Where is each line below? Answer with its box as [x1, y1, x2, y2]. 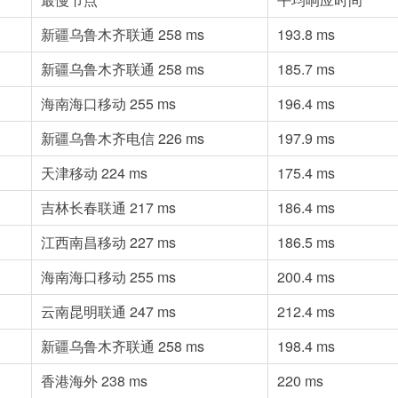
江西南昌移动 [41, 232, 130, 253]
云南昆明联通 [41, 301, 130, 322]
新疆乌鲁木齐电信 [41, 128, 158, 149]
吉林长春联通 [41, 197, 130, 219]
